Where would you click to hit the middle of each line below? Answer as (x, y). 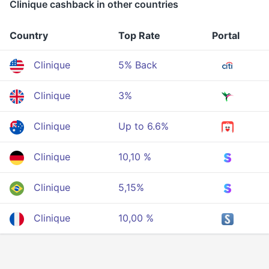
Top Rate (139, 35)
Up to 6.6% (144, 126)
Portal (226, 35)
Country (29, 35)
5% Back (138, 65)
